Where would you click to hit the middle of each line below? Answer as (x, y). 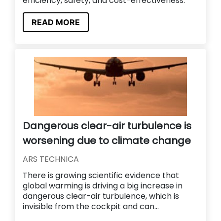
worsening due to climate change (107, 141)
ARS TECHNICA (51, 159)
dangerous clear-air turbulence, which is (101, 196)
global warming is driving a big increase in (103, 186)
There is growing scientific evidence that (101, 176)
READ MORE (56, 22)
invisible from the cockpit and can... (91, 207)
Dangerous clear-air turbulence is (107, 126)
